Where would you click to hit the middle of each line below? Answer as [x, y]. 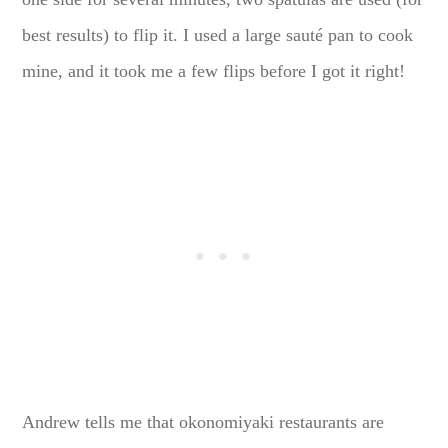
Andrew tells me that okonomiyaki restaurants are [203, 421]
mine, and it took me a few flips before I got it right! [214, 70]
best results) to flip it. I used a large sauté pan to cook [218, 34]
